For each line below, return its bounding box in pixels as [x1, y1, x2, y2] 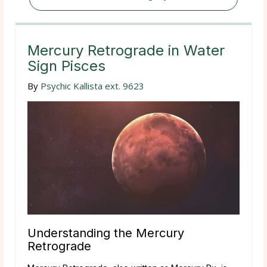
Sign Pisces [27, 57, 105, 74]
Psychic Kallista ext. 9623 [41, 79, 144, 92]
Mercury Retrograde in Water [27, 41, 225, 59]
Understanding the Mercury [27, 225, 184, 240]
